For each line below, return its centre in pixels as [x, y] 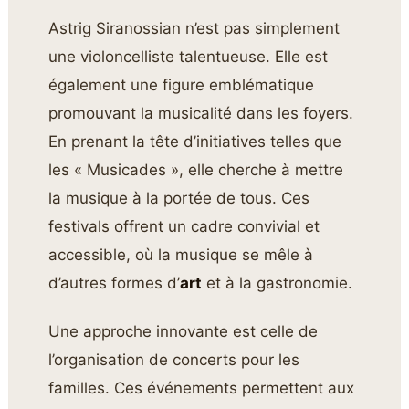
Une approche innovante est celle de [184, 332]
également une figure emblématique [182, 84]
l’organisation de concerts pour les [174, 360]
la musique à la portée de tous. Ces [179, 198]
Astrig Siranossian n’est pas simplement [194, 28]
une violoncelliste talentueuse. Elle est [189, 56]
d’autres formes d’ [115, 283]
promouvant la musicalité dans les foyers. [201, 113]
